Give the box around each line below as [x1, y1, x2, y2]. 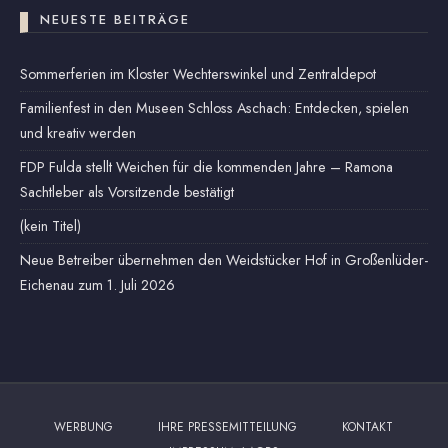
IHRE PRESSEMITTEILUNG [158, 417, 297, 436]
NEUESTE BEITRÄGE [40, 9, 190, 29]
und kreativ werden [20, 122, 136, 143]
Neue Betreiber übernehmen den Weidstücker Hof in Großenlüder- [20, 249, 428, 270]
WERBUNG [54, 417, 113, 436]
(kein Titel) [20, 215, 81, 236]
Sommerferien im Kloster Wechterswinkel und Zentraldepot [20, 63, 376, 84]
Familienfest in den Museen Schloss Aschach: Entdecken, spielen [20, 97, 409, 118]
